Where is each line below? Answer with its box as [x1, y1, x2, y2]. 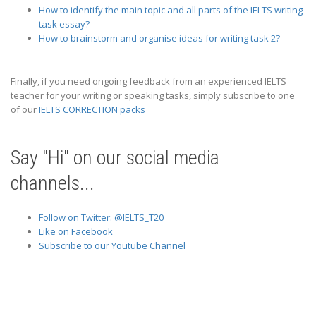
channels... [11, 171, 95, 195]
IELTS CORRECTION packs [39, 102, 145, 116]
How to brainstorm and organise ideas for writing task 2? [39, 31, 280, 44]
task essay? [39, 17, 90, 30]
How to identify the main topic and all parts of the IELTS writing [39, 3, 303, 16]
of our [11, 102, 39, 116]
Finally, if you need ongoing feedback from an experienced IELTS [11, 74, 286, 87]
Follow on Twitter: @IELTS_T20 [39, 210, 164, 224]
